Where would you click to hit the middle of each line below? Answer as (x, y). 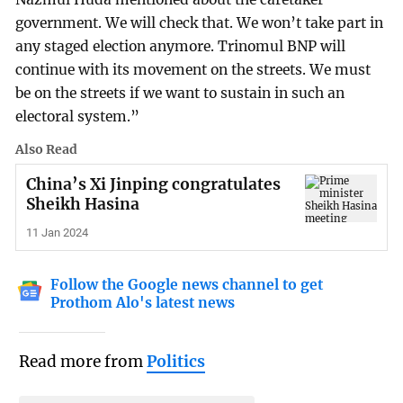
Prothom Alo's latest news (143, 302)
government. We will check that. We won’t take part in (200, 23)
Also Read (47, 150)
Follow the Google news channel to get (187, 284)
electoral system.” (78, 117)
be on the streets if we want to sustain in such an (180, 94)
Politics (175, 361)
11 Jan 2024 (57, 233)
